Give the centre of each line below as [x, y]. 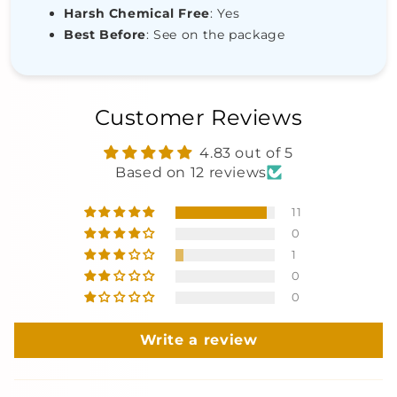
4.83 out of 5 [246, 152]
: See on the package [215, 34]
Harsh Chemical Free [137, 13]
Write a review [198, 339]
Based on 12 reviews [191, 172]
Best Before [105, 34]
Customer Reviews [198, 117]
